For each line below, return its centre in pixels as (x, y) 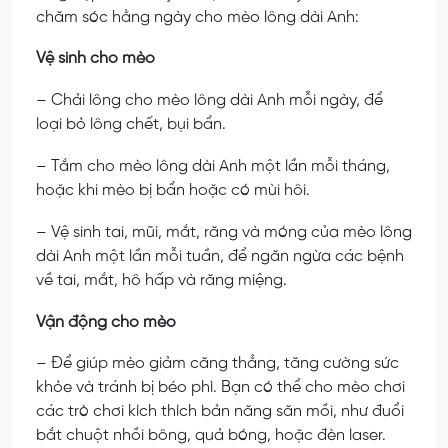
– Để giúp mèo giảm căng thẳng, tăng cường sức (217, 364)
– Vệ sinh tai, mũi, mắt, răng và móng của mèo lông (224, 232)
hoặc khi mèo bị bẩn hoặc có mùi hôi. (175, 191)
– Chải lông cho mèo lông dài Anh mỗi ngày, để (209, 101)
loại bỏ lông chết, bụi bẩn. (131, 125)
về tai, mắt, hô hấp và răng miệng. (161, 280)
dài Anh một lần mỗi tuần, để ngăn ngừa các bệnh (220, 256)
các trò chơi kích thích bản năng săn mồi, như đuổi (220, 412)
